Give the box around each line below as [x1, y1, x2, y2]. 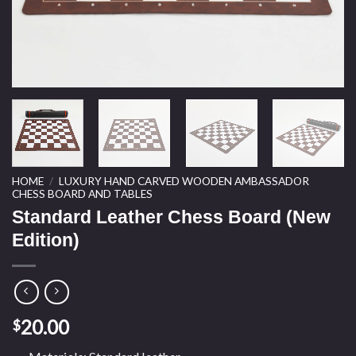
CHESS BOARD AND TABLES [12, 186, 153, 200]
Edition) [12, 230, 79, 250]
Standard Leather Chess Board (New [12, 207, 331, 227]
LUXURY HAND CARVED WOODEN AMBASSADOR [59, 173, 310, 188]
